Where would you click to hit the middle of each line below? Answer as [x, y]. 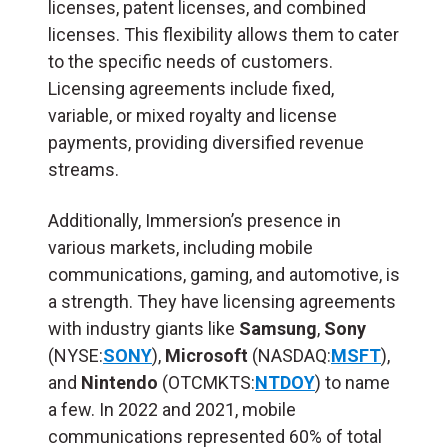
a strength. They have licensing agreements [222, 301]
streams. [83, 169]
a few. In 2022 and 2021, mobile [172, 409]
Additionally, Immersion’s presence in [194, 220]
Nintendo [119, 382]
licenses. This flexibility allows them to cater [223, 34]
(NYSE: [75, 355]
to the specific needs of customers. [190, 61]
